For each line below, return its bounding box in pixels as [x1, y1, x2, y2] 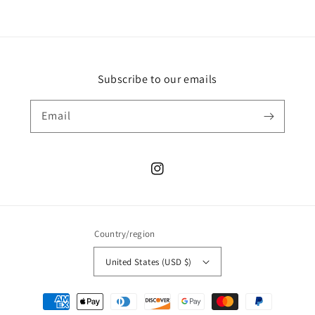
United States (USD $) [105, 255, 192, 268]
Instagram [150, 169, 198, 183]
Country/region [94, 228, 155, 240]
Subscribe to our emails [98, 72, 217, 86]
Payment [24, 288, 65, 302]
